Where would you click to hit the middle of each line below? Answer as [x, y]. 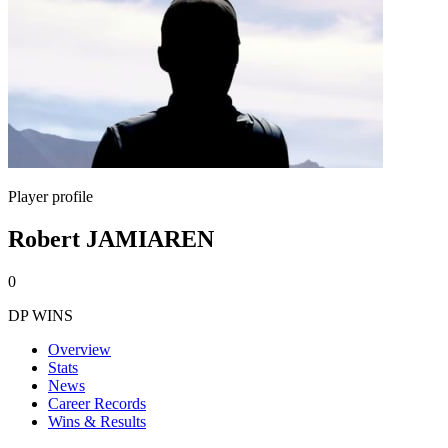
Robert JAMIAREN [111, 238]
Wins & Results [97, 421]
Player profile [50, 196]
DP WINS [40, 315]
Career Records [97, 403]
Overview [79, 349]
